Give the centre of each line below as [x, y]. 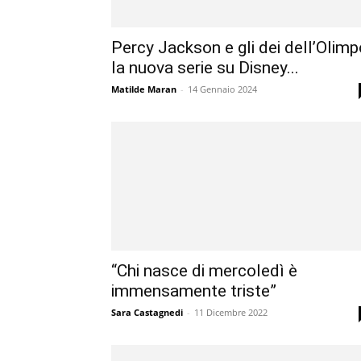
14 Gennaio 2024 [222, 89]
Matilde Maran [144, 89]
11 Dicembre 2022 [231, 312]
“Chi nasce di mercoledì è [204, 271]
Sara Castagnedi [147, 312]
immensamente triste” [194, 291]
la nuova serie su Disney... [205, 68]
